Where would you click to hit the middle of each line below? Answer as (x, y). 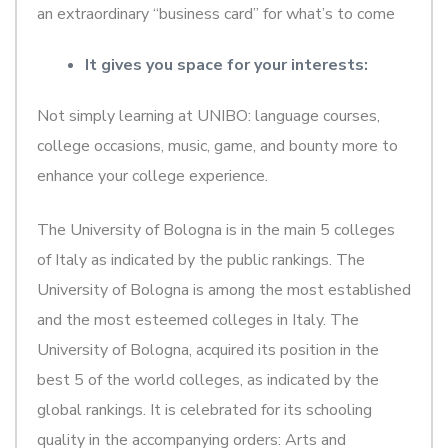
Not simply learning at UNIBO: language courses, (208, 115)
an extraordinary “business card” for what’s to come (216, 13)
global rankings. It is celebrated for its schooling (204, 409)
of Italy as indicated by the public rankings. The (201, 259)
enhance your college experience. (152, 175)
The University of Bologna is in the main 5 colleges (216, 229)
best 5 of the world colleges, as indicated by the (208, 379)
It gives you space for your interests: (226, 64)
